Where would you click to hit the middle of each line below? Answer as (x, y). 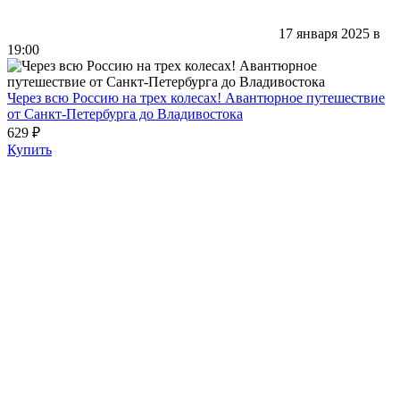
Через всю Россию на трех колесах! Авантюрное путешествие (196, 97)
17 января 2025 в (329, 33)
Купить (29, 149)
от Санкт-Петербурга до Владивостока (125, 113)
